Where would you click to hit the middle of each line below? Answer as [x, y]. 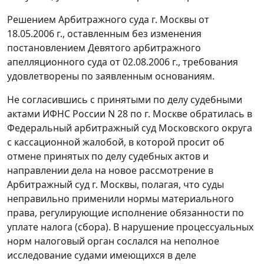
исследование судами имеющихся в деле [102, 255]
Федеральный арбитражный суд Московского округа [130, 128]
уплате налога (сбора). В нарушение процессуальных [130, 227]
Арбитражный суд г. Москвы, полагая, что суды [115, 185]
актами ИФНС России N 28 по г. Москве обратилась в [130, 114]
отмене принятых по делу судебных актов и [108, 156]
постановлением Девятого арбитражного [104, 48]
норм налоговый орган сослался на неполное [113, 241]
